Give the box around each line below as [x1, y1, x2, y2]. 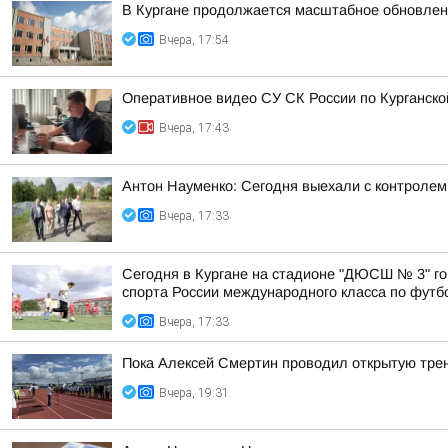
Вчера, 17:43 [159, 121, 229, 135]
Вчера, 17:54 [159, 33, 229, 47]
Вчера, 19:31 [159, 386, 229, 400]
